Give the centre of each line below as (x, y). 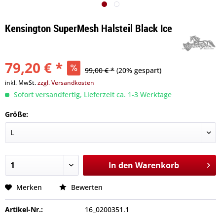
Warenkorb (157, 165)
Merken (29, 187)
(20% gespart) (139, 70)
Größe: (17, 114)
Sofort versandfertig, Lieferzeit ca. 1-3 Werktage (92, 94)
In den (121, 165)
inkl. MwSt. (21, 83)
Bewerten (86, 187)
